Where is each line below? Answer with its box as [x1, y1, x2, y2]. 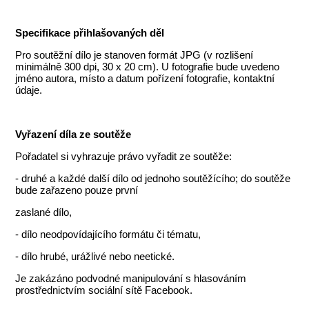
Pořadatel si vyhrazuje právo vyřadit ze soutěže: [15, 150, 232, 163]
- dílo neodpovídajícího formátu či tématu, [15, 228, 201, 241]
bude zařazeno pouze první [15, 184, 139, 197]
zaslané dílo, [15, 206, 72, 219]
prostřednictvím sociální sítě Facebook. [15, 284, 193, 297]
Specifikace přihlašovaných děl [15, 27, 165, 39]
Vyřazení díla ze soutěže [15, 128, 132, 141]
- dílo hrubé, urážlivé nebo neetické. [15, 250, 175, 263]
